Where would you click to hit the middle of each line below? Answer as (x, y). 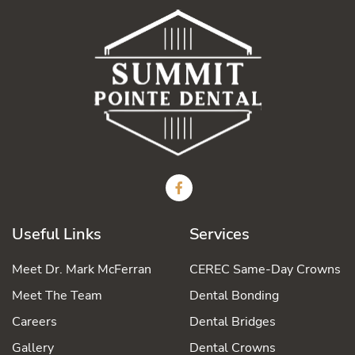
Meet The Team (57, 296)
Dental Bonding (234, 296)
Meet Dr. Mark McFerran (82, 270)
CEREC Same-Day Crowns (265, 270)
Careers (34, 322)
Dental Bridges (233, 322)
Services (219, 235)
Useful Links (57, 235)
